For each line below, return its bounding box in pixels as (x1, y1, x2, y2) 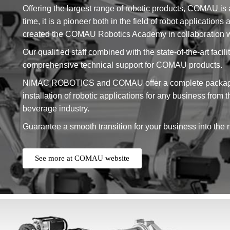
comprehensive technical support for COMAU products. (22, 61, 222, 70)
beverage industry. (22, 104, 89, 113)
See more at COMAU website (34, 154, 129, 163)
